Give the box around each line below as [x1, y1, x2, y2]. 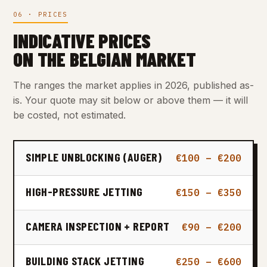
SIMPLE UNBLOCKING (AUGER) [26, 150, 162, 164]
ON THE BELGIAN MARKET [13, 47, 196, 72]
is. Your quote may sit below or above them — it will [13, 94, 248, 107]
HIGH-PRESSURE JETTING [26, 184, 143, 199]
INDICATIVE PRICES [13, 29, 151, 53]
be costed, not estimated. [13, 109, 126, 122]
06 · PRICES [13, 10, 68, 18]
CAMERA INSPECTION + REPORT [26, 219, 170, 234]
